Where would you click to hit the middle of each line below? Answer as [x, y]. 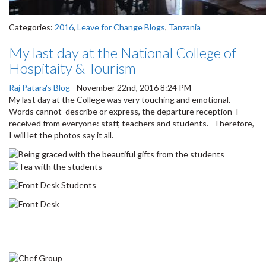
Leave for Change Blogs [121, 27]
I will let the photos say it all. [61, 135]
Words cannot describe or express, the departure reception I [124, 112]
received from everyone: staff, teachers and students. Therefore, [132, 123]
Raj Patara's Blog [39, 88]
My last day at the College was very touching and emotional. [121, 100]
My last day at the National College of [123, 53]
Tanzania [185, 27]
